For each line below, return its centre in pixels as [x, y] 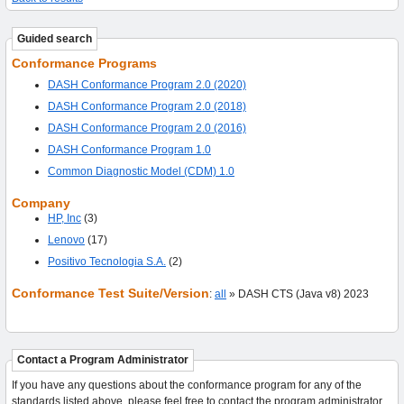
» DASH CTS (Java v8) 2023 [298, 294]
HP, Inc [64, 218]
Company [41, 202]
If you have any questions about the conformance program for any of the [187, 386]
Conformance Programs [84, 63]
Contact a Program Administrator [102, 360]
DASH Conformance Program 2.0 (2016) [147, 128]
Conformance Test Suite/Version [110, 293]
